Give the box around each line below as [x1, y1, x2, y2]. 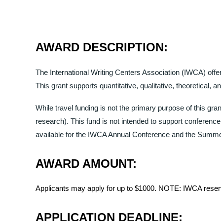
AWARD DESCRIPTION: [36, 40, 171, 54]
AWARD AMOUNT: [36, 156, 140, 170]
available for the [36, 130, 88, 139]
